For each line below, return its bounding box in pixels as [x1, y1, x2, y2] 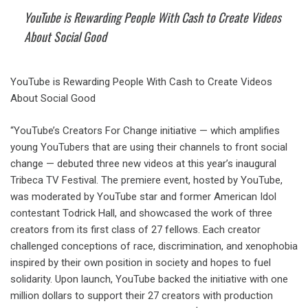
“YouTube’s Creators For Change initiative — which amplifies [10, 124, 280, 137]
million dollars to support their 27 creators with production [10, 289, 273, 302]
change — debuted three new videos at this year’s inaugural [10, 157, 276, 170]
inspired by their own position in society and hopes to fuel [10, 256, 271, 269]
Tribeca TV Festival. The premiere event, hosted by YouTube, [10, 173, 283, 186]
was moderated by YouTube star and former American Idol [10, 190, 276, 203]
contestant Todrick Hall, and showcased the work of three [10, 206, 272, 219]
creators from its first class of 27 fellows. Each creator [10, 223, 261, 236]
